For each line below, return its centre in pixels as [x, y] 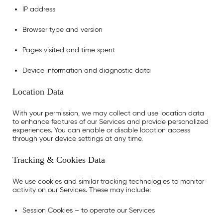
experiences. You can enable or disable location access [101, 130]
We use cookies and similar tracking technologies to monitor [108, 181]
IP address [39, 9]
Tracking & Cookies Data [59, 160]
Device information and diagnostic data [87, 70]
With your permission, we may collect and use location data [108, 113]
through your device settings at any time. [78, 139]
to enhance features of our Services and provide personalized [111, 122]
